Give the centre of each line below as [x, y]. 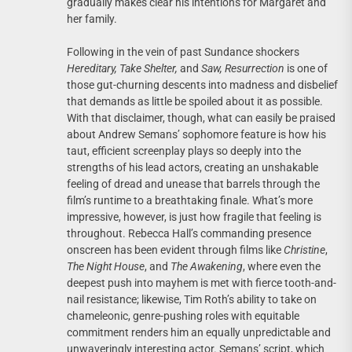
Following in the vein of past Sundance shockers [183, 51]
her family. [92, 18]
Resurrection [255, 68]
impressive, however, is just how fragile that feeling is [194, 216]
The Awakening [207, 266]
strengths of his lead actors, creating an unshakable [192, 167]
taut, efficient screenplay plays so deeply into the [184, 150]
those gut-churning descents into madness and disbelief [202, 84]
